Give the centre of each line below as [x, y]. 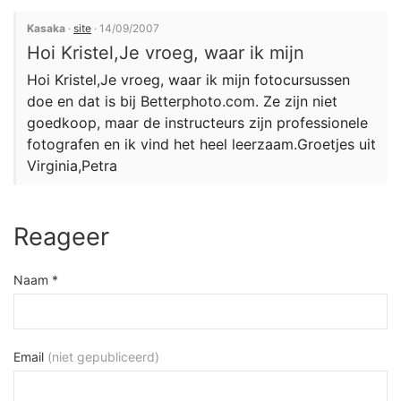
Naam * [36, 280]
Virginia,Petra [72, 166]
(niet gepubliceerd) [103, 357]
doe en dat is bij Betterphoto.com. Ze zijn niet [182, 101]
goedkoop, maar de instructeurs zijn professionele [197, 123]
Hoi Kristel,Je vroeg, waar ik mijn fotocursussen [188, 80]
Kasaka [46, 28]
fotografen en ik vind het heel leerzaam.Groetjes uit [201, 144]
